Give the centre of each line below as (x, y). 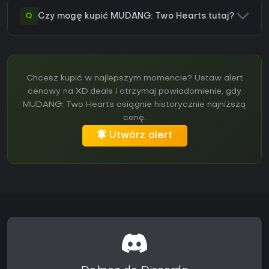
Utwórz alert (141, 136)
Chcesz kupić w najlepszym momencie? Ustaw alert (134, 79)
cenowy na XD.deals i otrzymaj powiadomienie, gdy (134, 92)
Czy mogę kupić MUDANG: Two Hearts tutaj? (136, 16)
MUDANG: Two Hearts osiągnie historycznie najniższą (134, 105)
